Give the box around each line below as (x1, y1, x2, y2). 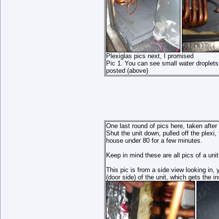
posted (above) (106, 67, 148, 74)
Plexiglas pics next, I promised (106, 52, 194, 60)
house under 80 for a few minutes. (106, 137, 202, 144)
